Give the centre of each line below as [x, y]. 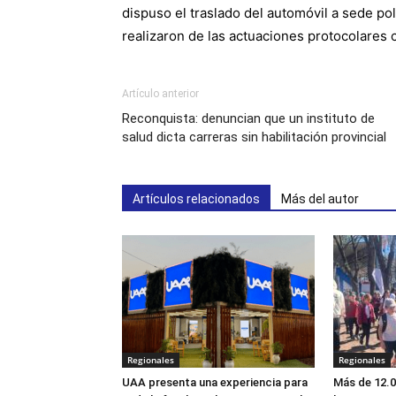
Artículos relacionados [196, 199]
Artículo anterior [160, 94]
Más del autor [320, 199]
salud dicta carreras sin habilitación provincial [254, 137]
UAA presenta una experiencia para [215, 383]
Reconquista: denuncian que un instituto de [248, 119]
